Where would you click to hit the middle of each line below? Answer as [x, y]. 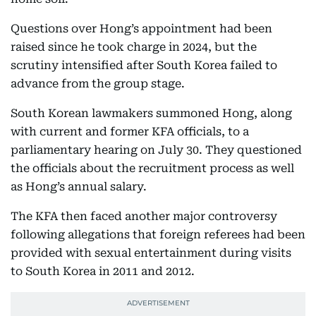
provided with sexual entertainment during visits [151, 253]
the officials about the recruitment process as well [152, 168]
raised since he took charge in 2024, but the [134, 47]
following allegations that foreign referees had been [158, 235]
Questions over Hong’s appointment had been [141, 29]
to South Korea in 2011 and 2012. [103, 271]
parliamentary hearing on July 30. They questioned [156, 150]
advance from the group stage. [98, 84]
